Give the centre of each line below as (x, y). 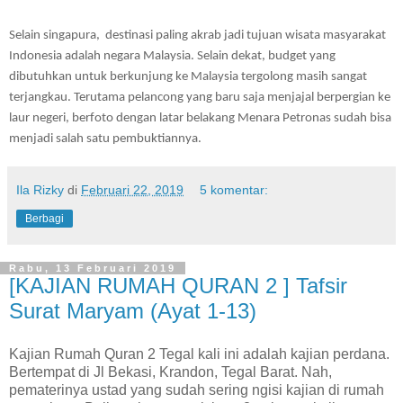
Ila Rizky (40, 189)
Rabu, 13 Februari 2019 (93, 268)
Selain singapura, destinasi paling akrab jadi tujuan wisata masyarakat (197, 35)
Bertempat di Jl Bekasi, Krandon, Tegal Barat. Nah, (170, 372)
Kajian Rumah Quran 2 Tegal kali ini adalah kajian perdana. (199, 354)
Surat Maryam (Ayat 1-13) (133, 310)
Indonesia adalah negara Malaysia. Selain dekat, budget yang (172, 56)
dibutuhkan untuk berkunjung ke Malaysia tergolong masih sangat (188, 76)
